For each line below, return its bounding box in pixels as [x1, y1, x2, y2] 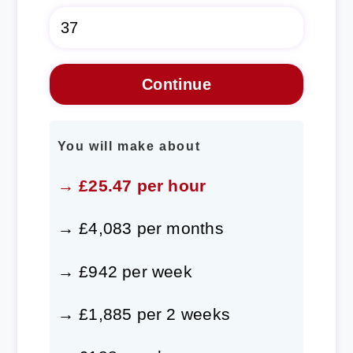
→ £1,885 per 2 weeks [57, 304, 230, 323]
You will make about [57, 139, 201, 154]
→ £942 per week [57, 262, 192, 281]
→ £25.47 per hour [57, 176, 206, 195]
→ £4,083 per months [57, 219, 224, 238]
